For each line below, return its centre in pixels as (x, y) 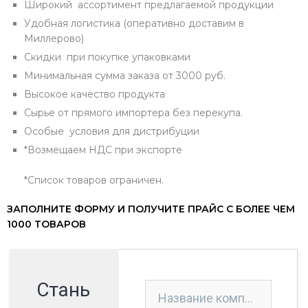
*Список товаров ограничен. (94, 180)
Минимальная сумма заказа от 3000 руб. (125, 76)
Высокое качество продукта (95, 94)
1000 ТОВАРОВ (46, 224)
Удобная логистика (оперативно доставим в (134, 23)
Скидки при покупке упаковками (107, 57)
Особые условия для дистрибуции (112, 131)
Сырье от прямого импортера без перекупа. (133, 113)
